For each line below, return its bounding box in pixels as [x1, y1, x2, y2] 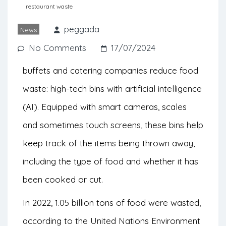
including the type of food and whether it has [23, 156, 198, 167]
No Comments [29, 42, 86, 53]
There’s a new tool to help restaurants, [23, 47, 175, 58]
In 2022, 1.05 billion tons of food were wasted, [23, 197, 201, 208]
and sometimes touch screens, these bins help [23, 120, 203, 131]
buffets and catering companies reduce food [23, 65, 198, 76]
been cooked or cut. [23, 174, 103, 185]
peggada [64, 23, 99, 34]
